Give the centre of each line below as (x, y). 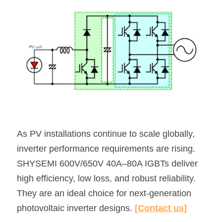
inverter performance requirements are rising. (106, 148)
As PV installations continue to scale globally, (106, 134)
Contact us (161, 208)
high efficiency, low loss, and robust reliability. (106, 178)
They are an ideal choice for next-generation (104, 193)
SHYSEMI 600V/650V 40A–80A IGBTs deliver (107, 163)
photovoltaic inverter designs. (76, 208)
